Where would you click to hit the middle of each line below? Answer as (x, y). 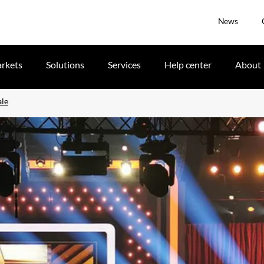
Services (124, 65)
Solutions (65, 65)
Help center (188, 65)
